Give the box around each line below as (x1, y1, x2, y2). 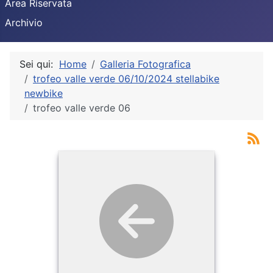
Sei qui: (19, 58, 59, 70)
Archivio (5, 16, 43, 29)
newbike (24, 87, 63, 99)
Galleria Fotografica (100, 58, 191, 70)
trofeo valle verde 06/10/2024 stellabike (33, 73, 219, 85)
